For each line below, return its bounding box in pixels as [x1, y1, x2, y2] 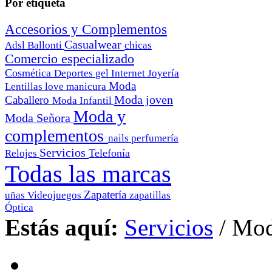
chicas [124, 39, 152, 51]
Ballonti [27, 39, 64, 51]
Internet [111, 67, 148, 79]
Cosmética [5, 66, 54, 79]
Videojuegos [27, 189, 84, 201]
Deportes [54, 67, 95, 79]
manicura [66, 80, 109, 92]
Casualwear [64, 37, 124, 51]
